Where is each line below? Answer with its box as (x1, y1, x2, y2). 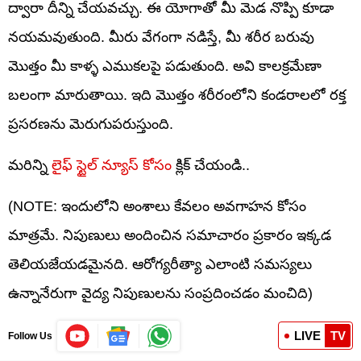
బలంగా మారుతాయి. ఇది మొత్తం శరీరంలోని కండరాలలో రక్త (8, 86, 346, 103)
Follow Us (8, 330, 52, 342)
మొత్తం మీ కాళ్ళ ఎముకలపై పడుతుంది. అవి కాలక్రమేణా (8, 57, 322, 74)
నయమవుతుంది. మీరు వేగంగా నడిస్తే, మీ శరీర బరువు (8, 28, 314, 45)
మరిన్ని (8, 156, 48, 173)
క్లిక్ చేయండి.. (172, 156, 250, 173)
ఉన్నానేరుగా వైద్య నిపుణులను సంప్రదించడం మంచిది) (8, 284, 313, 301)
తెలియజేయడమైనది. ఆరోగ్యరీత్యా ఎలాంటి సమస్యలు (8, 255, 312, 272)
